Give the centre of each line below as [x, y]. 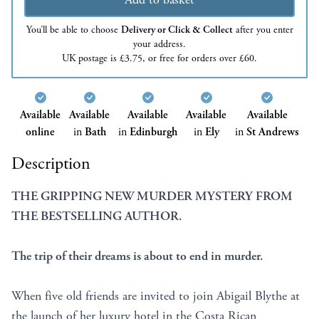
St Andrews [273, 132]
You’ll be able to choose [73, 30]
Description [51, 164]
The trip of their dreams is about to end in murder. [137, 256]
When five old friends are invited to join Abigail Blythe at [156, 296]
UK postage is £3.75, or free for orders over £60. [159, 59]
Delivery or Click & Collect [177, 30]
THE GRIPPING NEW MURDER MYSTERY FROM [152, 197]
